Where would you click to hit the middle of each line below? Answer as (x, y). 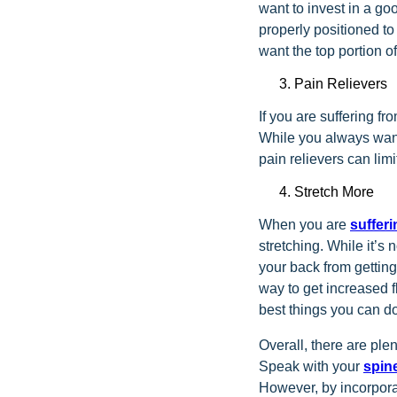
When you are (304, 225)
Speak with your (311, 367)
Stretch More (334, 192)
